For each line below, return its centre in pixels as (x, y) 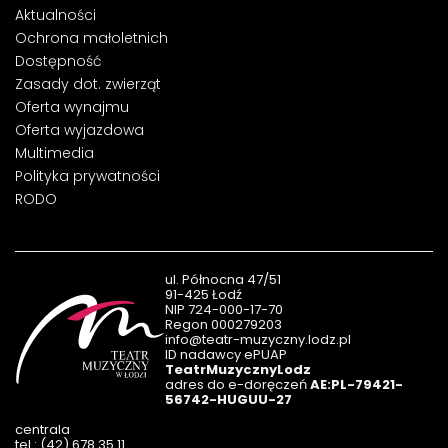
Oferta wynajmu (72, 107)
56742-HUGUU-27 (228, 399)
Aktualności (55, 15)
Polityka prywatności (87, 176)
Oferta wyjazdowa (79, 130)
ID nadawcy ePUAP (225, 354)
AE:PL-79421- (356, 384)
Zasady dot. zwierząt (88, 84)
